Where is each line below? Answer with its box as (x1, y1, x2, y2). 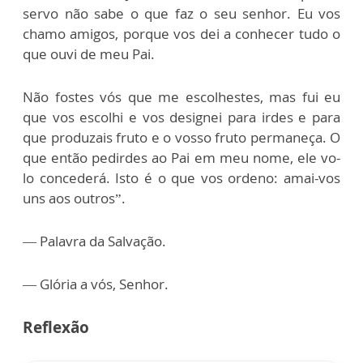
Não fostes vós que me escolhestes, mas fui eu (23, 88, 340, 107)
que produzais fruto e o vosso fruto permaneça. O (23, 128, 340, 147)
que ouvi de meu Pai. (23, 45, 158, 64)
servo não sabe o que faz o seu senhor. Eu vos (23, 4, 340, 23)
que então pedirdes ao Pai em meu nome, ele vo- (23, 148, 340, 168)
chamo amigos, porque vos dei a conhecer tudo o (23, 24, 340, 44)
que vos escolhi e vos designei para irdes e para (23, 108, 340, 127)
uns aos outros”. (23, 189, 129, 208)
